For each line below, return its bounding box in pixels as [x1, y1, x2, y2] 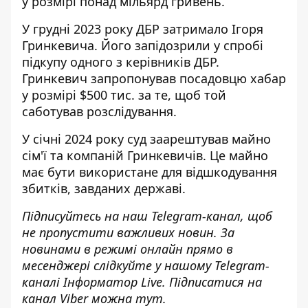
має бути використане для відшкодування [22, 164, 277, 180]
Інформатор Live [63, 274, 162, 290]
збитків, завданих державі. [22, 180, 186, 197]
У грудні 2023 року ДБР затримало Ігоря [22, 21, 263, 37]
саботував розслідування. [22, 103, 177, 120]
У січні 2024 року [22, 131, 127, 147]
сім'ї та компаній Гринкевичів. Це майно [22, 147, 268, 164]
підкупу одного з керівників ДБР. [22, 54, 219, 70]
